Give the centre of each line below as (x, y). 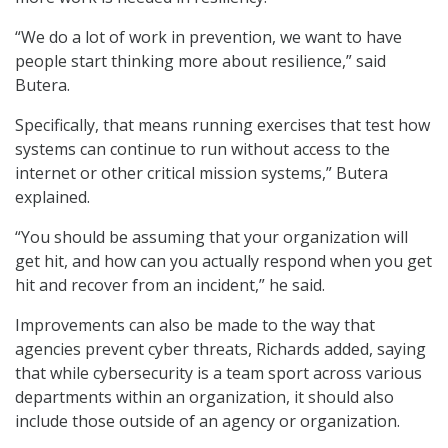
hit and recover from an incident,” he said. (170, 285)
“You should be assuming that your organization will (211, 237)
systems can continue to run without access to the (202, 149)
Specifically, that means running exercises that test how (222, 125)
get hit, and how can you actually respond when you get (223, 261)
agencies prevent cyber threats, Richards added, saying (220, 349)
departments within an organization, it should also (204, 397)
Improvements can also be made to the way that (195, 325)
